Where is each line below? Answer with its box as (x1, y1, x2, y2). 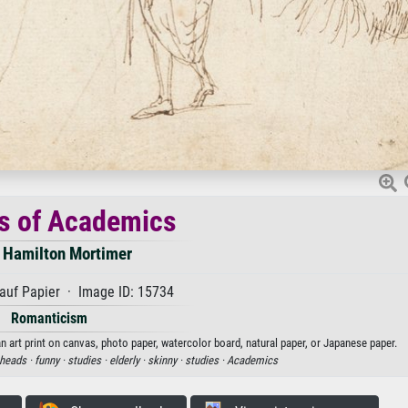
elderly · (108, 352, 148, 367)
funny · (34, 352, 67, 367)
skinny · (147, 352, 185, 367)
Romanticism (11, 309, 87, 327)
